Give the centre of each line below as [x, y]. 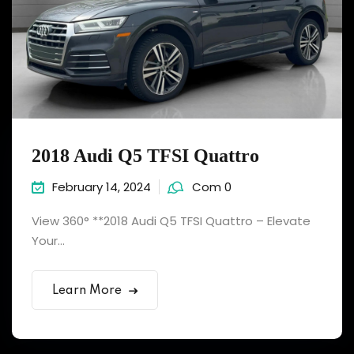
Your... [48, 241]
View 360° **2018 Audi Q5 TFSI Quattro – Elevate [171, 221]
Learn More [87, 291]
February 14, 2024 [102, 187]
